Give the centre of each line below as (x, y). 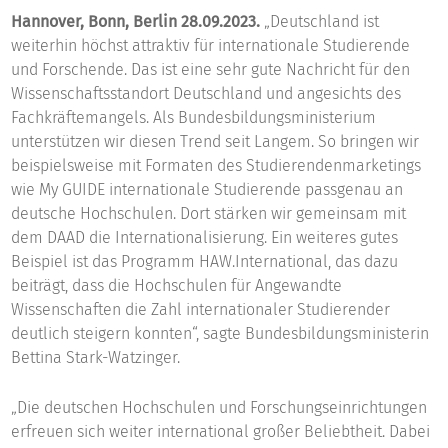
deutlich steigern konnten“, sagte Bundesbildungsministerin (220, 334)
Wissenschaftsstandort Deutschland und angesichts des (206, 94)
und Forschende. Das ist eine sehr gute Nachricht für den (211, 70)
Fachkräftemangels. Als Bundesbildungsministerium (194, 118)
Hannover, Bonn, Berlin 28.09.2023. (138, 22)
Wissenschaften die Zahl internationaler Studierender (201, 310)
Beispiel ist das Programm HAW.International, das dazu (205, 262)
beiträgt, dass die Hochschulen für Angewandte (177, 286)
